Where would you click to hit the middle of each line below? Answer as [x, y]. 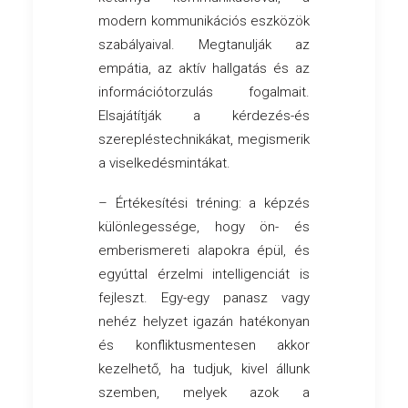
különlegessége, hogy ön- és [204, 227]
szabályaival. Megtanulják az [204, 45]
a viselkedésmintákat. [164, 163]
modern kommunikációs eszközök [204, 21]
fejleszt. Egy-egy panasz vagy [204, 298]
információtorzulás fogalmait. [204, 92]
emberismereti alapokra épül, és [204, 251]
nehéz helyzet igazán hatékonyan [204, 322]
